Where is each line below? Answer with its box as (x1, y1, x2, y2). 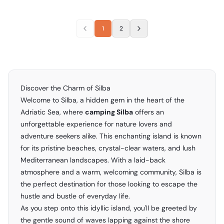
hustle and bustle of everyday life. (20, 191, 130, 201)
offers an (133, 107, 164, 117)
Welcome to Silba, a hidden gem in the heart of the (20, 95, 184, 105)
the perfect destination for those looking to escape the (20, 179, 197, 189)
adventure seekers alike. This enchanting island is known (20, 131, 201, 141)
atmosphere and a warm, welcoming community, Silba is (20, 167, 201, 177)
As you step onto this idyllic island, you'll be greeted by (20, 203, 197, 213)
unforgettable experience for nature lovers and (20, 119, 172, 129)
